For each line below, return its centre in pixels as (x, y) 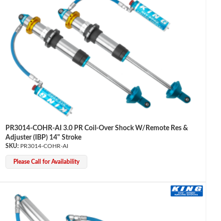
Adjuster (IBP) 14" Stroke (43, 138)
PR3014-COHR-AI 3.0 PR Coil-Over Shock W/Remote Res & (96, 129)
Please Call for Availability (46, 162)
